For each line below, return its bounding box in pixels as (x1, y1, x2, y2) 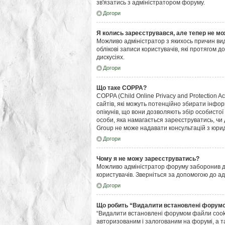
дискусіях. (96, 54, 125, 61)
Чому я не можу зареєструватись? (96, 155, 199, 162)
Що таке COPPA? (96, 84, 147, 91)
